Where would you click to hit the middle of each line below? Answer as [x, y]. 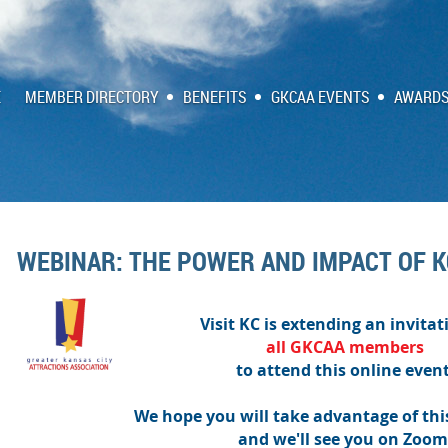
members [384, 347]
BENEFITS [215, 97]
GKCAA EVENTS [320, 97]
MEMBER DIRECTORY [92, 97]
